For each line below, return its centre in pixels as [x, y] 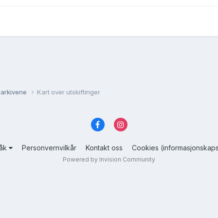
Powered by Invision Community [109, 160]
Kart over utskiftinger [69, 92]
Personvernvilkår [49, 148]
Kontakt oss [104, 148]
